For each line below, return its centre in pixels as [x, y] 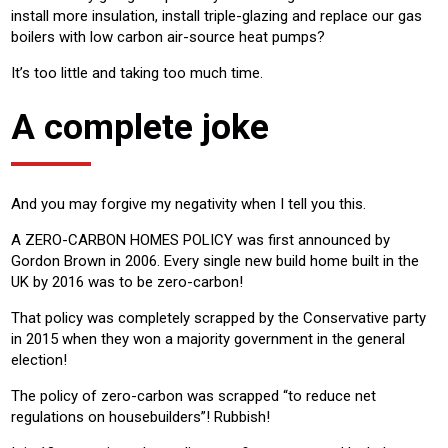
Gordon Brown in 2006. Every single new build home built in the [215, 261]
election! [39, 360]
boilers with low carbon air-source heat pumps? [168, 37]
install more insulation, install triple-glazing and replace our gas [216, 16]
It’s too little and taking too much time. [137, 73]
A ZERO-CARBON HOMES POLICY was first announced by [200, 240]
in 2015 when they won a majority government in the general [208, 339]
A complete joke [140, 127]
